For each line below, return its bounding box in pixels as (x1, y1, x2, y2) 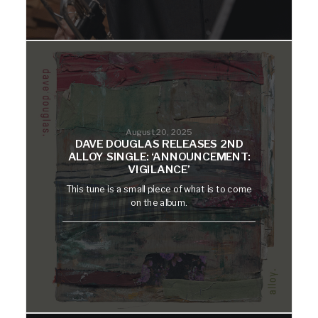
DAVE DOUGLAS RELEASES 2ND (75, 138, 243, 151)
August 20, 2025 (125, 126, 193, 137)
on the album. (130, 197, 188, 209)
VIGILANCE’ (128, 163, 190, 177)
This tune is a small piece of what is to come (65, 182, 253, 194)
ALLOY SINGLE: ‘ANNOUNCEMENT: (67, 150, 251, 164)
